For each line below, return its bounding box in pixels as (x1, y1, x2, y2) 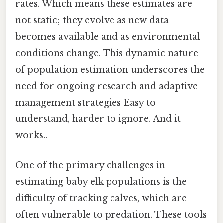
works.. (15, 130, 47, 141)
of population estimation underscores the (15, 64, 205, 76)
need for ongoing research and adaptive (15, 81, 198, 92)
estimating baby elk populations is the (15, 176, 187, 187)
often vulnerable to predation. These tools (15, 209, 207, 220)
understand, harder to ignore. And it (15, 113, 181, 125)
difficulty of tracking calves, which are (15, 192, 187, 204)
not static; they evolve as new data (15, 15, 169, 26)
